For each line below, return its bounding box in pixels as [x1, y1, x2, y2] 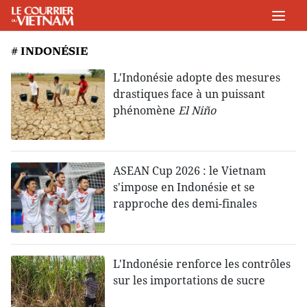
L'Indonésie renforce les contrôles [113, 256, 291, 272]
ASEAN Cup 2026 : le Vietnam [113, 163, 267, 179]
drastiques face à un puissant [113, 86, 266, 101]
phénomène [113, 103, 179, 118]
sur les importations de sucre [113, 273, 266, 288]
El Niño [178, 103, 217, 118]
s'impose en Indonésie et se [113, 180, 256, 195]
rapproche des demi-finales [113, 196, 258, 212]
